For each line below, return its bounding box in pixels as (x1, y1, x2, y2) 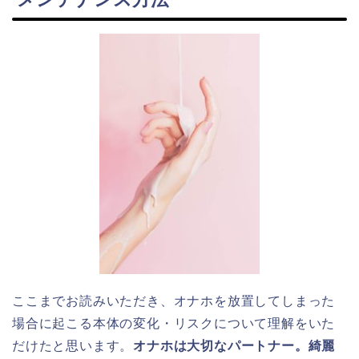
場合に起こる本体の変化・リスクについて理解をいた (12, 317, 336, 331)
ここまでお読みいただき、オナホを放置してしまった (12, 294, 336, 309)
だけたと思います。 (12, 339, 134, 353)
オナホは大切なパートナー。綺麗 (133, 339, 336, 353)
